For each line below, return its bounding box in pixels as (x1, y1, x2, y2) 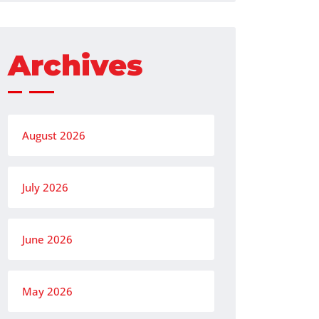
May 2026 (22, 284, 73, 298)
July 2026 (22, 180, 68, 194)
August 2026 (22, 128, 85, 142)
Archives (8, 48, 143, 83)
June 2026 (22, 232, 73, 246)
